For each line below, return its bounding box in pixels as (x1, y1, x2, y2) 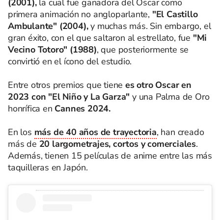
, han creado (156, 126, 204, 138)
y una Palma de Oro (132, 90, 210, 103)
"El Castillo (150, 8, 198, 20)
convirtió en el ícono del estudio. (8, 55, 132, 67)
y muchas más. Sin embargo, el (88, 20, 211, 32)
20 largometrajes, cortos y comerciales (39, 137, 196, 150)
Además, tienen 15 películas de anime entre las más (8, 149, 212, 162)
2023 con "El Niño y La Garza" (8, 90, 133, 103)
